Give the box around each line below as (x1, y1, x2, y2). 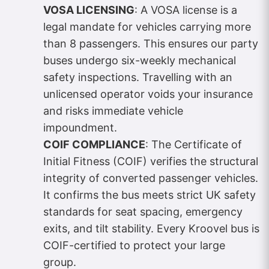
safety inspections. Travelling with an (43, 71, 232, 84)
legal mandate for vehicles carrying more (43, 20, 251, 34)
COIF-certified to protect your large (43, 239, 225, 252)
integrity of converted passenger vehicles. (43, 172, 258, 185)
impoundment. (43, 121, 117, 134)
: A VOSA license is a (134, 4, 237, 17)
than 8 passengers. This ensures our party (43, 37, 258, 50)
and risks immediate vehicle (43, 104, 183, 118)
